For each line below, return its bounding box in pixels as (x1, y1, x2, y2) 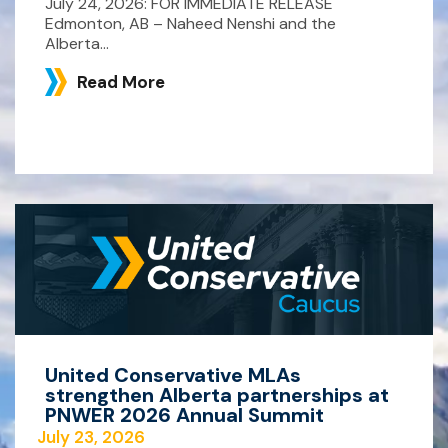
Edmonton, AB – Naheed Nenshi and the (45, 13, 336, 35)
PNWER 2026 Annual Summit (45, 401, 324, 428)
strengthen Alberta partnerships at (45, 381, 389, 408)
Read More (77, 70, 165, 93)
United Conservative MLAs (45, 361, 301, 388)
